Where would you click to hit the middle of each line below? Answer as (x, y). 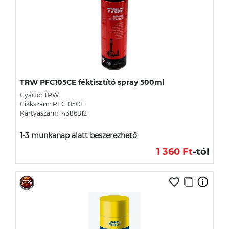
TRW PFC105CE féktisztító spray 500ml (92, 82)
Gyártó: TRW (39, 95)
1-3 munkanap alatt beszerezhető (78, 135)
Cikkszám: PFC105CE (52, 104)
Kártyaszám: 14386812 (53, 113)
